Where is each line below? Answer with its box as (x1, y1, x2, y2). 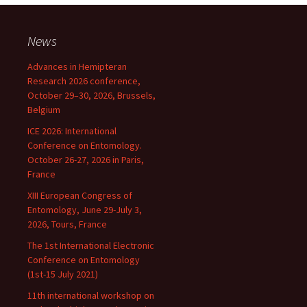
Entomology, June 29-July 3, (27, 204, 142, 216)
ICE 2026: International (27, 125, 116, 137)
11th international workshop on (27, 289, 154, 302)
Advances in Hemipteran (27, 60, 127, 73)
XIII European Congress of (27, 189, 132, 201)
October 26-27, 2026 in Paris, (27, 153, 144, 166)
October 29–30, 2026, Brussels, (27, 89, 156, 101)
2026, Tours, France (27, 218, 107, 230)
